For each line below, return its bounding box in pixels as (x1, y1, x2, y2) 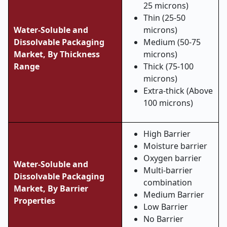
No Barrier (143, 213, 183, 224)
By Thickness (48, 49, 100, 60)
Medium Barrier (143, 189, 204, 200)
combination (143, 177, 192, 188)
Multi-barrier (143, 165, 193, 176)
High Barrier (143, 128, 191, 139)
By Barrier (48, 183, 88, 194)
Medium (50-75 (143, 36, 201, 48)
